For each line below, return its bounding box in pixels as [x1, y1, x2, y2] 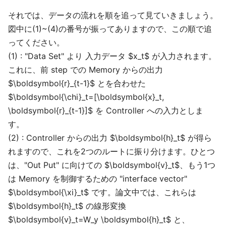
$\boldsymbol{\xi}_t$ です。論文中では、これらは [8, 187, 196, 197]
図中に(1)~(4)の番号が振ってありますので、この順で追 [8, 24, 212, 34]
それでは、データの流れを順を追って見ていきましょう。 [8, 10, 218, 20]
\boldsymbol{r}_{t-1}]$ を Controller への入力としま [8, 105, 203, 116]
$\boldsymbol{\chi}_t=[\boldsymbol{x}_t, [8, 92, 164, 102]
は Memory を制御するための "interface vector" [8, 174, 187, 184]
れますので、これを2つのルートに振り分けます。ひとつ [8, 146, 215, 156]
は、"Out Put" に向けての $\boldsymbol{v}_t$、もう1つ [8, 160, 215, 170]
